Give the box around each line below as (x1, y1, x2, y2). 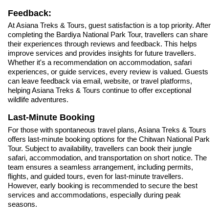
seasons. (8, 200, 37, 209)
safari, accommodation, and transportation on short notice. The (8, 153, 207, 162)
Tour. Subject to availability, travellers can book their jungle (8, 144, 192, 153)
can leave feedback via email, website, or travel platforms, (8, 77, 192, 86)
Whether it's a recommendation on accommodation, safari (8, 58, 192, 67)
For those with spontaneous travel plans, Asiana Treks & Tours (8, 126, 206, 134)
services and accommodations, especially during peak (8, 191, 181, 199)
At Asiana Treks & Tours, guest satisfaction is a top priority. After (8, 21, 211, 30)
